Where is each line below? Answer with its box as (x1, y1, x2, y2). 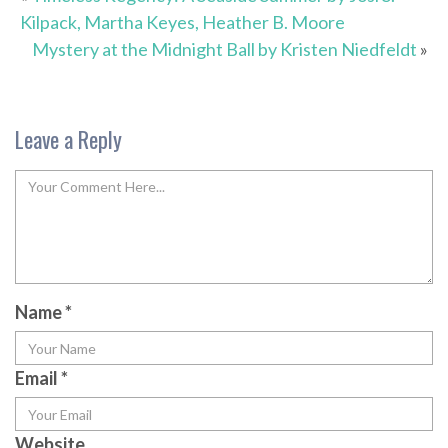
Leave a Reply (15, 123, 122, 156)
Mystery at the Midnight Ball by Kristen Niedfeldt (32, 38, 417, 61)
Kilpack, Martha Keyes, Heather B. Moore (20, 11, 345, 34)
